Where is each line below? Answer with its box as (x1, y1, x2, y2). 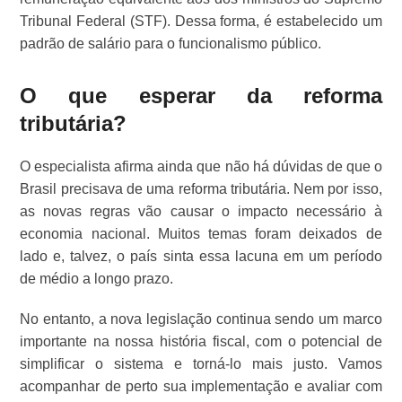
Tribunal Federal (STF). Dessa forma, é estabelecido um (20, 13, 382, 30)
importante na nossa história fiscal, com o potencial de (20, 334, 382, 350)
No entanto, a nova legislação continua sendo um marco (20, 311, 382, 328)
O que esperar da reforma (20, 83, 382, 109)
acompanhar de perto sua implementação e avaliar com (20, 379, 382, 395)
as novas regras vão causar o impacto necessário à (20, 204, 382, 220)
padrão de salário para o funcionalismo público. (20, 36, 322, 52)
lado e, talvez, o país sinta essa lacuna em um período (20, 249, 382, 265)
